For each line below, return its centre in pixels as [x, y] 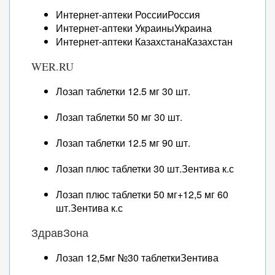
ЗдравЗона [60, 233]
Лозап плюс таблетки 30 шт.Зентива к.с [145, 168]
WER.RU [52, 66]
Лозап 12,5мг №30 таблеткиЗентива [137, 258]
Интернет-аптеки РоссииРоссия [128, 14]
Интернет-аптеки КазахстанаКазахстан [144, 41]
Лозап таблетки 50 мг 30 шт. [119, 117]
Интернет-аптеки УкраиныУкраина [134, 28]
